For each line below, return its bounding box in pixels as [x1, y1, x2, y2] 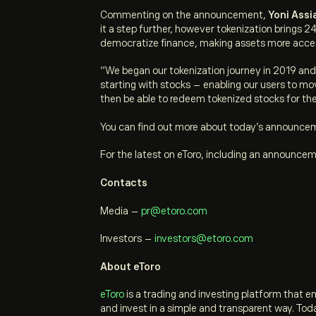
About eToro [100, 260, 161, 272]
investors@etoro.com [154, 233, 253, 245]
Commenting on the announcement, [100, 8, 268, 20]
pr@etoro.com [141, 205, 207, 217]
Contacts [100, 176, 147, 188]
